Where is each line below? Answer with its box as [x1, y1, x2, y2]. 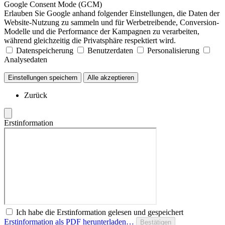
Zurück [24, 91, 47, 100]
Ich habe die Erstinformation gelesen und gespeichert [16, 208, 183, 217]
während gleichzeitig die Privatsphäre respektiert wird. [4, 36, 176, 45]
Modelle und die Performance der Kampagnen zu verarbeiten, [4, 27, 199, 36]
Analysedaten [4, 55, 47, 64]
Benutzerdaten [87, 46, 133, 55]
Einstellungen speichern [8, 74, 77, 82]
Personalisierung [147, 46, 199, 55]
